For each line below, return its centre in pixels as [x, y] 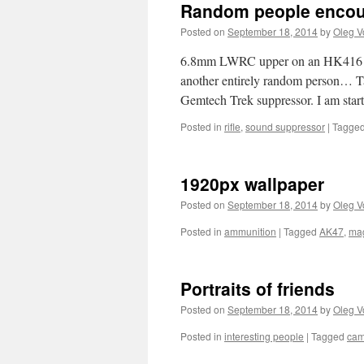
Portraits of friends [258, 288]
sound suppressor [285, 126]
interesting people [264, 336]
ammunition [250, 231]
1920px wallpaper [252, 184]
